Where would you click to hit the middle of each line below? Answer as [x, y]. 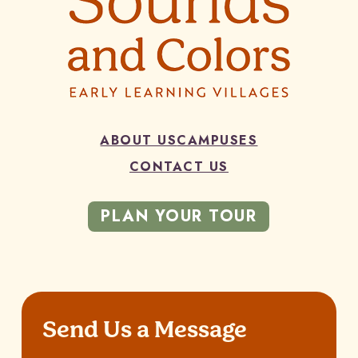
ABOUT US [139, 141]
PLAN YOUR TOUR [179, 217]
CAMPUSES [217, 141]
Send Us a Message [144, 330]
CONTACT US [179, 167]
